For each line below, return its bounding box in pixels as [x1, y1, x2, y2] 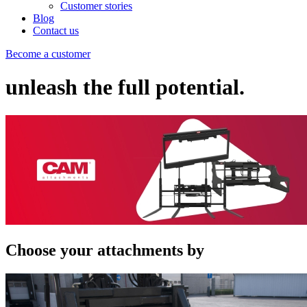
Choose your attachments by [5, 241, 204, 259]
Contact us [33, 25, 79, 36]
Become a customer [5, 48, 90, 60]
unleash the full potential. [5, 75, 245, 100]
